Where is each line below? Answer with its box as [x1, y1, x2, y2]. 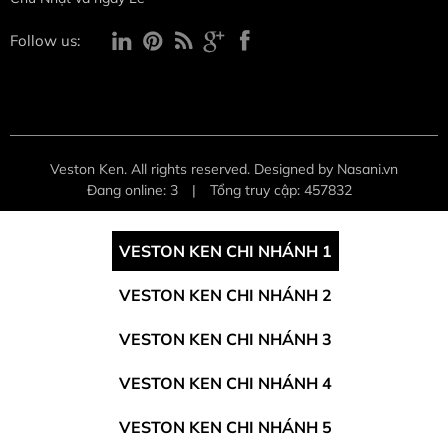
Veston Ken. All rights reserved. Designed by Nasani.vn [50, 159, 398, 178]
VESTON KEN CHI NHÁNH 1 [118, 240, 332, 261]
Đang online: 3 [86, 180, 178, 199]
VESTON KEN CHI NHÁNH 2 [118, 284, 332, 305]
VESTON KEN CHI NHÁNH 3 [118, 328, 332, 349]
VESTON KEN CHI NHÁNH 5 [118, 416, 332, 437]
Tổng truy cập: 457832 [209, 180, 352, 199]
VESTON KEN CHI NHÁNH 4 [118, 372, 332, 393]
